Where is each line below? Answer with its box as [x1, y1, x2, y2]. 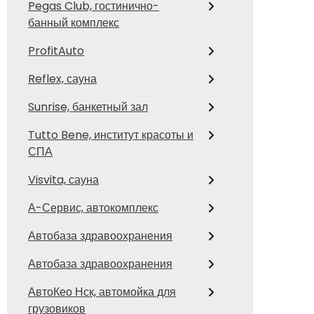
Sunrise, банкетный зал [28, 99, 148, 116]
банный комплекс [28, 15, 119, 32]
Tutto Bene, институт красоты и [28, 127, 193, 144]
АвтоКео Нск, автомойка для [28, 284, 176, 301]
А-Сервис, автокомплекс [28, 200, 158, 217]
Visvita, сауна [28, 172, 99, 189]
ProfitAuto [28, 43, 84, 60]
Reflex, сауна [28, 71, 97, 88]
